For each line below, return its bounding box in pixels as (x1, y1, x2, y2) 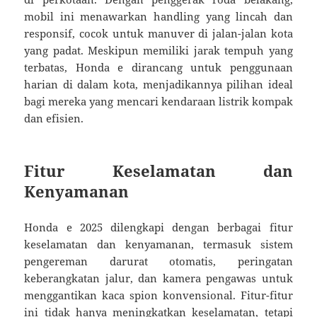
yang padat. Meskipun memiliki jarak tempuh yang (24, 42, 293, 57)
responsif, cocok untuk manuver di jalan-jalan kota (24, 25, 293, 40)
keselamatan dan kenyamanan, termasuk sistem (24, 236, 293, 251)
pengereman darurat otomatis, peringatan (24, 253, 293, 268)
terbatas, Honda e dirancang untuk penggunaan (24, 59, 293, 74)
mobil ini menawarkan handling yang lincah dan (24, 8, 293, 23)
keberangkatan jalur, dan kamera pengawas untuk (24, 270, 293, 285)
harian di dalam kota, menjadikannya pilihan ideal (24, 76, 293, 91)
